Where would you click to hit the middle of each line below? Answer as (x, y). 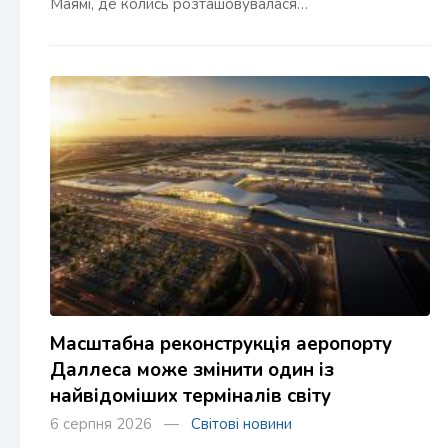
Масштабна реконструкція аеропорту (221, 344)
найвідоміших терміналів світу (190, 396)
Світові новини (241, 424)
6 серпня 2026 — (120, 424)
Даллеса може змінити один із (192, 370)
